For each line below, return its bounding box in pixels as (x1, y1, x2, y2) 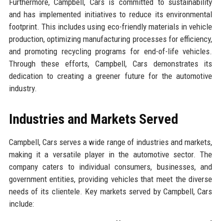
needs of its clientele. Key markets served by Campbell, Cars (8, 186, 213, 196)
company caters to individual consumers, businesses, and (8, 161, 213, 172)
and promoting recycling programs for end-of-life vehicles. (8, 46, 213, 56)
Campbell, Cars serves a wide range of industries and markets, (8, 137, 213, 147)
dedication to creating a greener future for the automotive (8, 71, 213, 81)
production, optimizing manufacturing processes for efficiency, (8, 34, 213, 44)
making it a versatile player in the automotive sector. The (8, 149, 213, 159)
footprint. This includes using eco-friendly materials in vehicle (8, 21, 213, 32)
